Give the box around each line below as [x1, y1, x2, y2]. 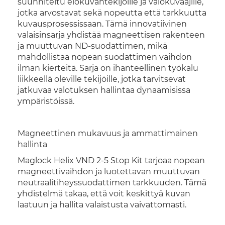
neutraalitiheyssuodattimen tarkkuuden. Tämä [18, 178, 206, 187]
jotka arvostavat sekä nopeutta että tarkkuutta [18, 8, 206, 18]
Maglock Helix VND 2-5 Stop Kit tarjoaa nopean [18, 156, 205, 165]
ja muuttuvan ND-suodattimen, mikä [18, 41, 167, 51]
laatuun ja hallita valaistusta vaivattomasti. [18, 200, 186, 209]
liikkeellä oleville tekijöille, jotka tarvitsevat [18, 74, 186, 84]
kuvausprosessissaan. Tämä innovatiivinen [18, 19, 187, 29]
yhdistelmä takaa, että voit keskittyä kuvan [18, 189, 190, 198]
